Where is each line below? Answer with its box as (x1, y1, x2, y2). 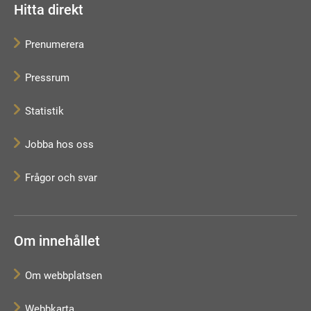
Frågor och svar (24, 171, 97, 184)
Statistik (24, 104, 64, 117)
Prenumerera (24, 37, 84, 51)
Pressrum (24, 71, 69, 84)
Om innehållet (14, 232, 100, 249)
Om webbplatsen (24, 269, 102, 282)
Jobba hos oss (24, 137, 94, 151)
